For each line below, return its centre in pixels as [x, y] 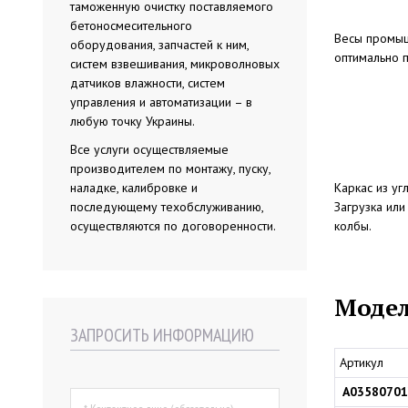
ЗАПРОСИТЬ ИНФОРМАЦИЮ [162, 335]
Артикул [362, 362]
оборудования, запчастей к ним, [159, 45]
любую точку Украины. [133, 121]
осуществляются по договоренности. [173, 226]
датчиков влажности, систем [148, 83]
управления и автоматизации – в [161, 102]
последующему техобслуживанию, [167, 207]
